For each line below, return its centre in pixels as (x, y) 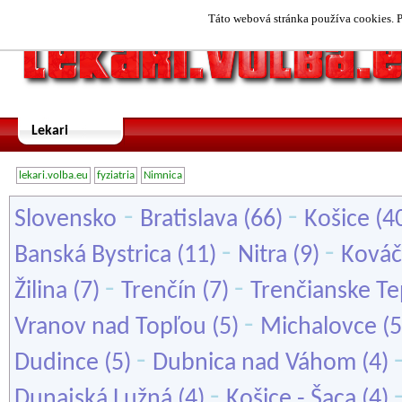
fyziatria (116, 175)
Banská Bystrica (93, 256)
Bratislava (189, 220)
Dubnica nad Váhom (254, 363)
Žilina (41, 292)
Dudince (57, 363)
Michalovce (319, 328)
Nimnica (163, 175)
